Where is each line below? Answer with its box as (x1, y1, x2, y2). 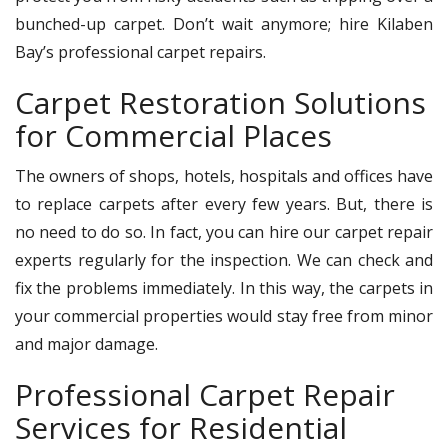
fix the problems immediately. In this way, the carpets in (15, 276, 433, 299)
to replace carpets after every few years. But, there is (15, 192, 433, 215)
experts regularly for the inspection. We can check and (15, 248, 433, 271)
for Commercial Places (15, 114, 332, 156)
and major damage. (15, 332, 158, 355)
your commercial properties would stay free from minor (15, 304, 433, 327)
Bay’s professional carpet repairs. (15, 40, 266, 63)
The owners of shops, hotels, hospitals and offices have (15, 164, 433, 187)
